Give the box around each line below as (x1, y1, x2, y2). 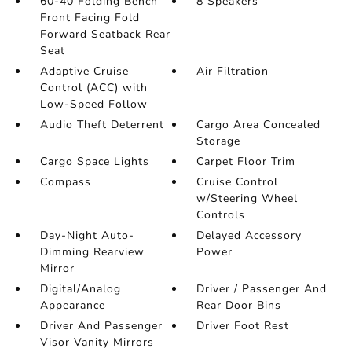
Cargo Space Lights (39, 154, 149, 169)
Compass (39, 174, 91, 189)
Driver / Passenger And (196, 281, 328, 296)
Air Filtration (196, 64, 269, 79)
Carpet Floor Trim (196, 154, 296, 169)
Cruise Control (196, 174, 279, 189)
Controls (196, 207, 246, 222)
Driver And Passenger (39, 318, 163, 333)
